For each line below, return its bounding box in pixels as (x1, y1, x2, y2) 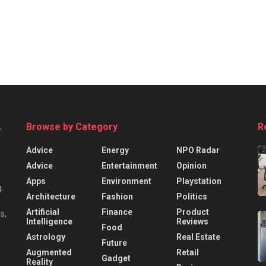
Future (101, 237, 127, 248)
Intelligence (26, 216, 72, 226)
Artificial (26, 207, 59, 217)
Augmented (26, 247, 72, 257)
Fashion (101, 191, 133, 201)
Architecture (26, 191, 75, 201)
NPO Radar (176, 145, 220, 155)
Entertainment (101, 160, 157, 170)
